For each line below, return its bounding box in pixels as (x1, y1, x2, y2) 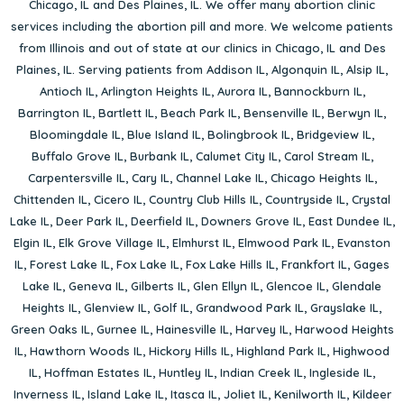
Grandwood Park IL (196, 300, 304, 316)
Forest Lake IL (30, 257, 110, 272)
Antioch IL (39, 84, 95, 99)
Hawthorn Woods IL (30, 344, 142, 359)
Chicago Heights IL (270, 170, 374, 186)
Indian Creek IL (220, 365, 303, 381)
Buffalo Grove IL (31, 149, 124, 164)
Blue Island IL (127, 127, 201, 142)
